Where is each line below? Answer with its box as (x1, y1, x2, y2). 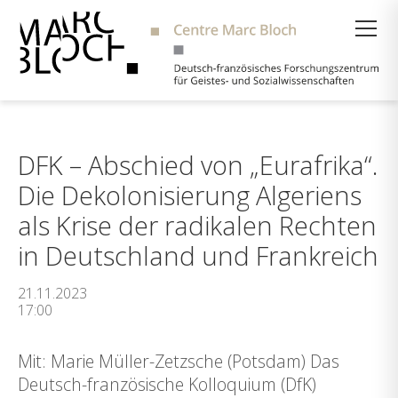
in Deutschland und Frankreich (18, 238, 378, 273)
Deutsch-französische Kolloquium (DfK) (18, 372, 316, 396)
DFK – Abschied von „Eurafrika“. (18, 147, 378, 182)
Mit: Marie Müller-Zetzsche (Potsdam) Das (18, 349, 339, 373)
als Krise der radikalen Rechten (18, 208, 377, 243)
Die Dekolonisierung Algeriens (18, 178, 362, 212)
